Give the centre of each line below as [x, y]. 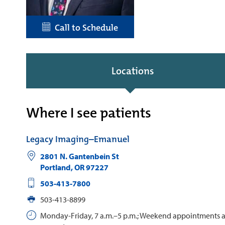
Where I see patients [89, 113]
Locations [132, 71]
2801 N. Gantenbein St [79, 156]
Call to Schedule [84, 27]
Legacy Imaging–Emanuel [78, 139]
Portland [55, 167]
